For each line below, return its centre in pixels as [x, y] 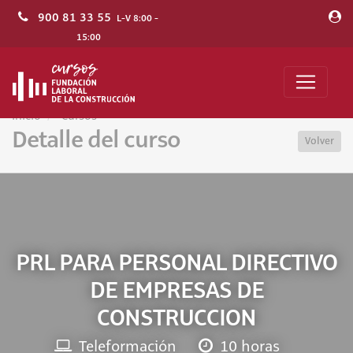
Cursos [79, 117]
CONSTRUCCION [176, 318]
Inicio [26, 117]
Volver [320, 141]
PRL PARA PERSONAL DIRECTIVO [176, 262]
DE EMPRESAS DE [176, 290]
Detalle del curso [96, 139]
